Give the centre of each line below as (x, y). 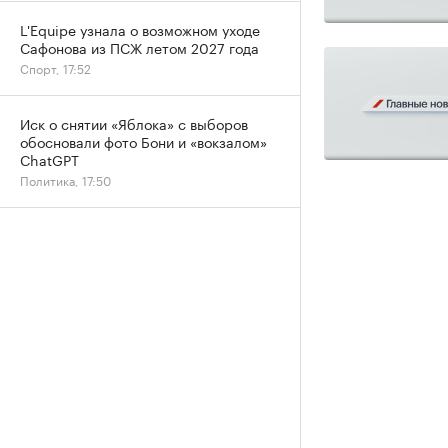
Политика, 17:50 (65, 179)
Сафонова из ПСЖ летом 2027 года (139, 47)
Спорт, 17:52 (55, 67)
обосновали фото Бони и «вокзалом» (143, 141)
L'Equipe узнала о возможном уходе (140, 29)
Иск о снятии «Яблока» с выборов (134, 123)
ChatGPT (49, 159)
